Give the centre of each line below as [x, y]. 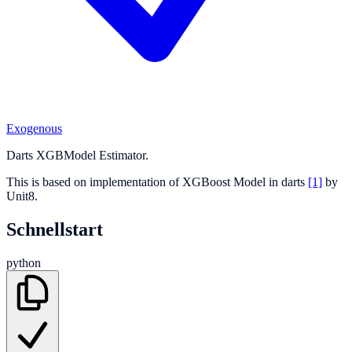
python [24, 262]
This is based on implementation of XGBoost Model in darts [157, 181]
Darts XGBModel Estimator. [77, 155]
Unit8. [22, 196]
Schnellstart [55, 229]
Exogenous [34, 128]
